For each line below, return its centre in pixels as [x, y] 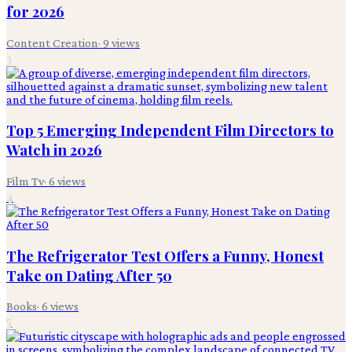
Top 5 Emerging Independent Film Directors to [170, 130]
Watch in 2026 [54, 150]
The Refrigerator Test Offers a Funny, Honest [165, 255]
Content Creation [52, 42]
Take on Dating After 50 [89, 275]
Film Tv [25, 181]
